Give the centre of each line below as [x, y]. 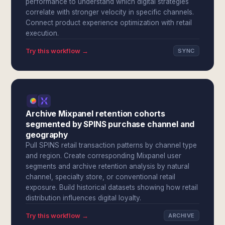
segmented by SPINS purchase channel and [110, 124]
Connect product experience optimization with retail [109, 23]
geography [47, 135]
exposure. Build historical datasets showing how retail [112, 187]
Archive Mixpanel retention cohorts [96, 114]
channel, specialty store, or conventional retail [101, 177]
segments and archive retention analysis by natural [108, 166]
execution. [42, 33]
